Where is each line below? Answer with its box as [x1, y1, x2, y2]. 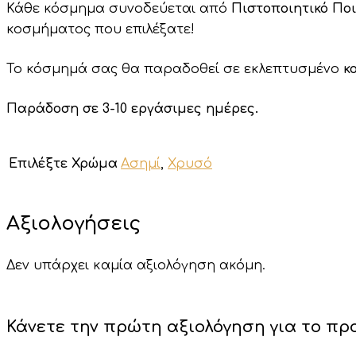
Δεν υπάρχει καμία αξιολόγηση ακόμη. [6, 257, 265, 273]
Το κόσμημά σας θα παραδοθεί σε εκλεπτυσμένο [6, 61, 343, 76]
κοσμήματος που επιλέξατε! [6, 21, 195, 37]
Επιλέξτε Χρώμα [9, 156, 118, 171]
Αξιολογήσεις [6, 212, 141, 234]
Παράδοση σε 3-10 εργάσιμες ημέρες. [6, 101, 258, 116]
